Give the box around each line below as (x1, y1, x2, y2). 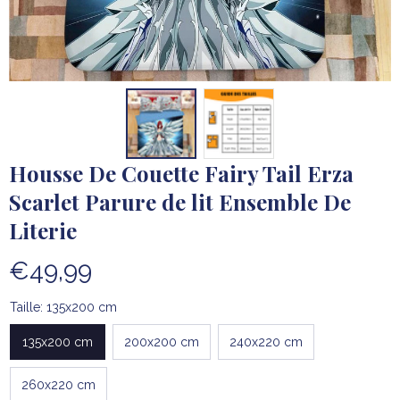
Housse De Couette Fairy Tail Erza (9, 159, 354, 188)
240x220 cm (229, 334, 303, 349)
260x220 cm (21, 377, 96, 392)
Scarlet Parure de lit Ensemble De (9, 187, 351, 217)
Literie (9, 216, 77, 246)
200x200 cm (124, 334, 199, 349)
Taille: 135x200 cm (10, 300, 117, 315)
